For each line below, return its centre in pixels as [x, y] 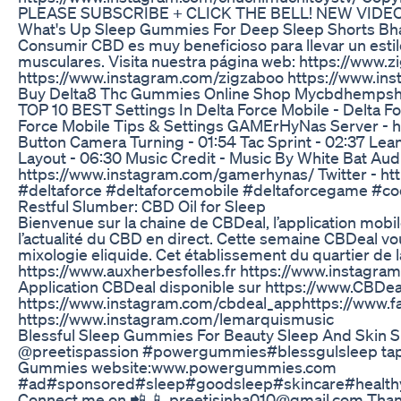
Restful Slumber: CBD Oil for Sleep [142, 205]
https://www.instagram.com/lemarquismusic [176, 318]
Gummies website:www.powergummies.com [177, 367]
